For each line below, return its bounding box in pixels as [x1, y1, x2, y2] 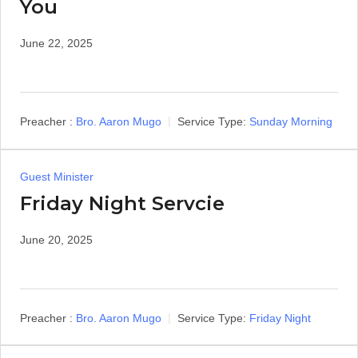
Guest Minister [20, 169, 93, 183]
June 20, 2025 [20, 233, 93, 246]
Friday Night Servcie [20, 191, 225, 215]
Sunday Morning [249, 114, 332, 128]
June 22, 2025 [20, 36, 93, 50]
